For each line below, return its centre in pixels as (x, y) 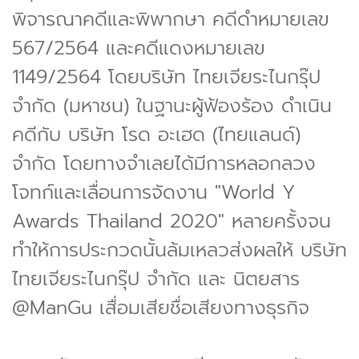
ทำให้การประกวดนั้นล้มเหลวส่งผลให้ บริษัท (179, 250)
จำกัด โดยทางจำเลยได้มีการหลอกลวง (164, 163)
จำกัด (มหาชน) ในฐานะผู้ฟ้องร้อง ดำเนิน (172, 105)
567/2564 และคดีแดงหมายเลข (139, 48)
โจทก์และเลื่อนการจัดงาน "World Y (153, 192)
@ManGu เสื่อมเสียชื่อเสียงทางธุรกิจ (161, 307)
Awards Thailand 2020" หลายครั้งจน (171, 221)
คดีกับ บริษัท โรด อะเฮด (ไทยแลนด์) (156, 134)
